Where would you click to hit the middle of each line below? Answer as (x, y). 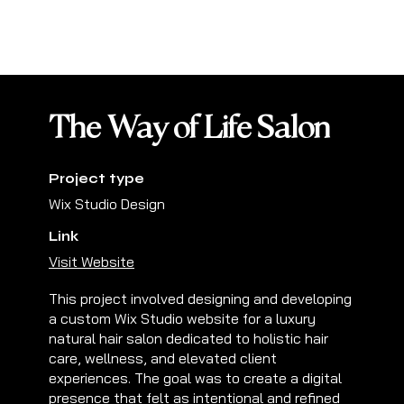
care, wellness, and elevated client (163, 358)
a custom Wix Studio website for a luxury (182, 318)
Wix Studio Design (107, 203)
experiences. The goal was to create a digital (195, 377)
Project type (97, 178)
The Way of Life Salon (189, 129)
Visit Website (92, 261)
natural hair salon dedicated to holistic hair (188, 338)
